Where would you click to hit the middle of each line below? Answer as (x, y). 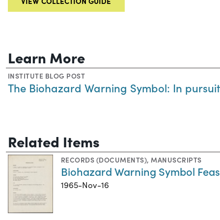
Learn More (46, 57)
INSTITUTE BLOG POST (47, 75)
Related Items (54, 141)
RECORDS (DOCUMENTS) (104, 159)
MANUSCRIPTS (176, 159)
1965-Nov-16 (85, 185)
